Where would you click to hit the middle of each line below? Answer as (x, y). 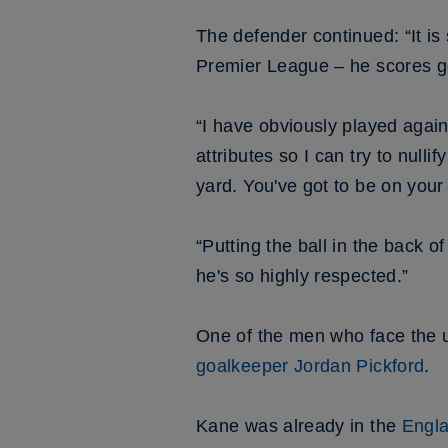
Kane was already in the (299, 426)
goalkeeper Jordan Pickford (310, 366)
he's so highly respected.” (302, 276)
